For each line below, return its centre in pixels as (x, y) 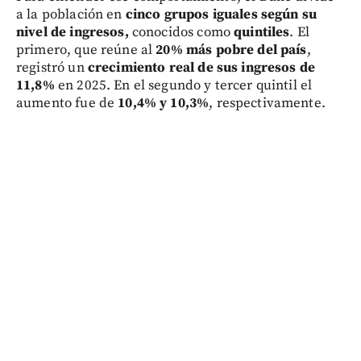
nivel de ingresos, (73, 33)
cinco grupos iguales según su (221, 15)
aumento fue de (67, 104)
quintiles (262, 33)
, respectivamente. (267, 104)
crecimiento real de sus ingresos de (201, 68)
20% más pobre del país (231, 50)
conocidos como (181, 33)
